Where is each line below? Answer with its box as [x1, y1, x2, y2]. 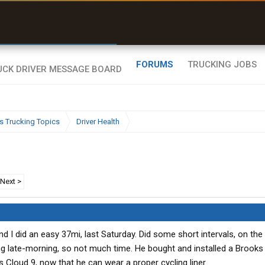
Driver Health [76, 117, 119, 126]
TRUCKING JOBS [188, 59, 257, 70]
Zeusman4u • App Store [1, 13, 69, 20]
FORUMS [136, 59, 173, 70]
